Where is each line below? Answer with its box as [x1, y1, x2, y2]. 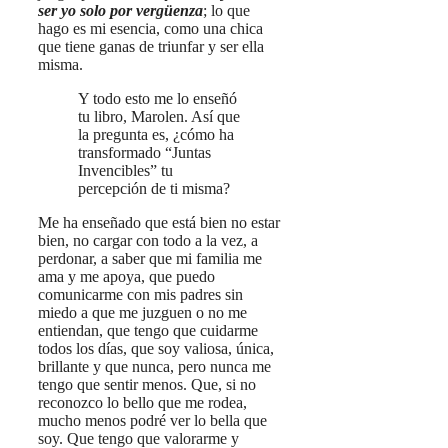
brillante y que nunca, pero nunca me [38, 357, 271, 375]
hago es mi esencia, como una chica [38, 19, 263, 37]
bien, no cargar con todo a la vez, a [38, 231, 258, 249]
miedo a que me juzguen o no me [38, 303, 247, 321]
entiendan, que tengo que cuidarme [38, 321, 258, 339]
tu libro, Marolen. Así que [78, 107, 240, 125]
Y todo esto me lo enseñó [78, 89, 237, 107]
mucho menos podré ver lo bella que [38, 411, 267, 429]
